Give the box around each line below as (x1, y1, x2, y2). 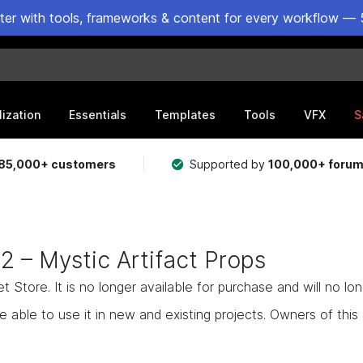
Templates (155, 107, 216, 122)
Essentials (69, 107, 126, 122)
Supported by (190, 157, 269, 171)
